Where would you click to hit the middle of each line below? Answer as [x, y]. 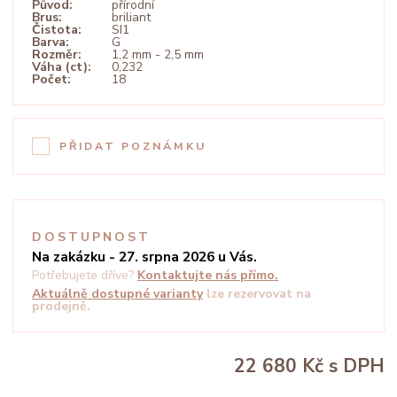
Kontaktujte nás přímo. [208, 275]
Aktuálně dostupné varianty [117, 294]
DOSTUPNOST [91, 237]
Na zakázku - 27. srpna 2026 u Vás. [144, 257]
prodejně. [61, 306]
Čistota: [57, 30]
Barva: [51, 42]
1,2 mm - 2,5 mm [158, 54]
